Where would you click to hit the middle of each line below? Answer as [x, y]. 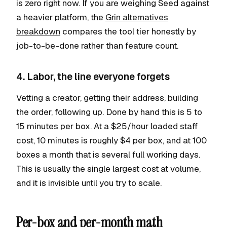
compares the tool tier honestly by [128, 31]
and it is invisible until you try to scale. [89, 183]
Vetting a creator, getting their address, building [107, 98]
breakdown [38, 31]
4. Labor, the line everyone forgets [93, 77]
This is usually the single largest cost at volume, [108, 169]
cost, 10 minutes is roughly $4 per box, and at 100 [111, 140]
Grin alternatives [137, 17]
